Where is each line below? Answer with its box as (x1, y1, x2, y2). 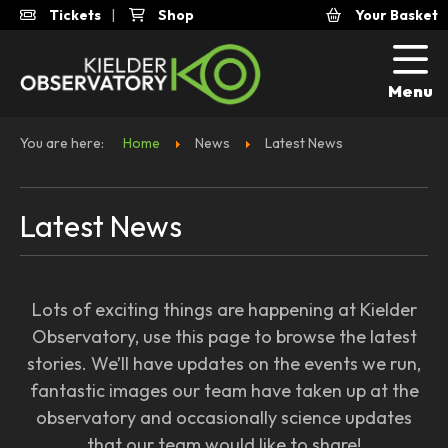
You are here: (20, 134, 110, 152)
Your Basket (352, 6, 438, 24)
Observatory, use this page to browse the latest (31, 325, 417, 348)
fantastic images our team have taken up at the (29, 379, 419, 402)
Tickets (46, 6, 101, 24)
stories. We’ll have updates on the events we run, (27, 352, 421, 375)
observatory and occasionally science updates (36, 406, 412, 429)
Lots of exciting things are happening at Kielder (31, 298, 417, 321)
